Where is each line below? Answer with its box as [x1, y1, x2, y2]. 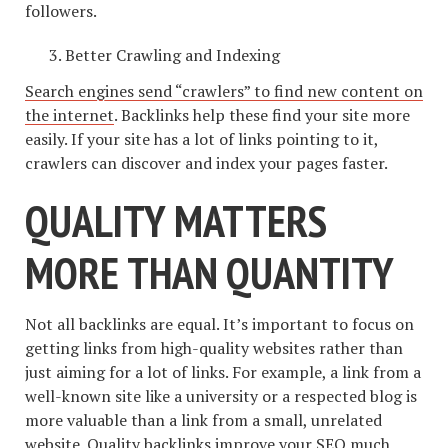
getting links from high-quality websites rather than [25, 336, 403, 359]
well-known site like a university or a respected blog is [25, 384, 417, 407]
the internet [25, 104, 114, 127]
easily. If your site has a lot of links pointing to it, [25, 128, 378, 151]
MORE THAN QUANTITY [25, 244, 394, 302]
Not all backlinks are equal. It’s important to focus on [25, 312, 414, 335]
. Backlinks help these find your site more [114, 104, 410, 127]
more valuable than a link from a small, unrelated [25, 408, 382, 431]
